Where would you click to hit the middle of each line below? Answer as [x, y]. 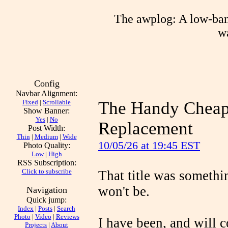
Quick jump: [47, 200]
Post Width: [47, 128]
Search [66, 208]
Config [47, 83]
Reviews [67, 217]
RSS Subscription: [47, 163]
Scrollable [57, 102]
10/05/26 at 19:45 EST [149, 145]
